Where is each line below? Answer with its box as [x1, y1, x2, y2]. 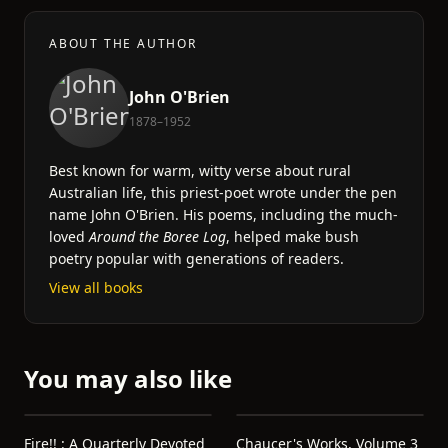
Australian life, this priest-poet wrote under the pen [49, 183, 397, 202]
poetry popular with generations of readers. [49, 249, 344, 268]
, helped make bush [226, 227, 359, 246]
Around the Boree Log [89, 227, 226, 246]
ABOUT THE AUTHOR [49, 35, 197, 52]
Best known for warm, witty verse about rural [49, 161, 351, 180]
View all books [49, 278, 143, 297]
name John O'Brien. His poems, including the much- [49, 205, 398, 224]
